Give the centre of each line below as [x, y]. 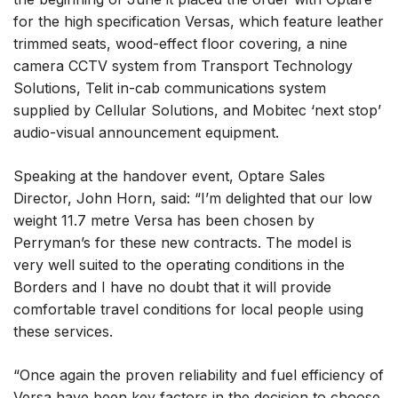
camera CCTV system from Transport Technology [183, 66]
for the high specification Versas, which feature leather [199, 21]
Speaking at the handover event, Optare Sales [169, 176]
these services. [63, 331]
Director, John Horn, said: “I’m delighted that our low [193, 198]
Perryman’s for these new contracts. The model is [183, 243]
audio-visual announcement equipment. [146, 132]
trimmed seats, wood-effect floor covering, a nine [180, 44]
